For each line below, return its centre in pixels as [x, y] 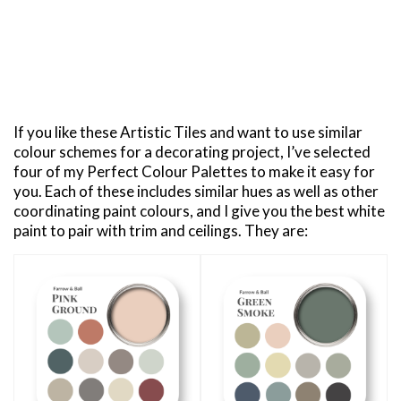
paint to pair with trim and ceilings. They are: [161, 231]
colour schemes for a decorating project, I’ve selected [192, 152]
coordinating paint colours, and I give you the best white [199, 211]
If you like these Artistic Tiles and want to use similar [188, 132]
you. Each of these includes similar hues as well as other [196, 192]
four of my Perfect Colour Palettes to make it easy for [194, 172]
